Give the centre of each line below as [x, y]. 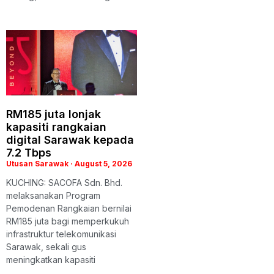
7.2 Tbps [29, 153]
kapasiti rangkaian [56, 127]
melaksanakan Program [53, 196]
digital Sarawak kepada [70, 140]
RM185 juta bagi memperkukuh [68, 221]
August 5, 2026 [102, 164]
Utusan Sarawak [38, 164]
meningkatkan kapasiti [51, 260]
